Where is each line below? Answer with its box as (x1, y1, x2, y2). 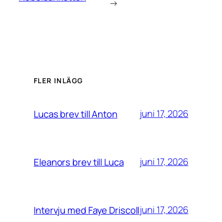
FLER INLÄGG (34, 75, 83, 85)
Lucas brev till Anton (34, 107, 117, 120)
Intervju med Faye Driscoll (34, 203, 140, 217)
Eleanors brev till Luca (34, 155, 124, 168)
